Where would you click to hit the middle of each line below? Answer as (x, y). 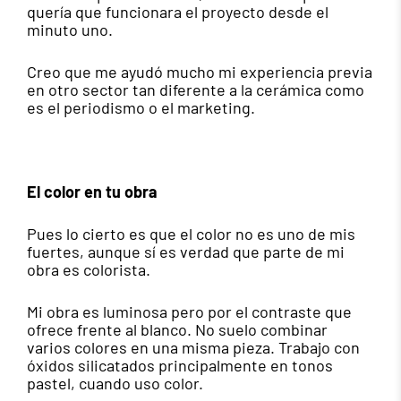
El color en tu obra (92, 192)
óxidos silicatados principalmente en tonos (180, 366)
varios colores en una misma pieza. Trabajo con (193, 348)
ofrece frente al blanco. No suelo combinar (177, 330)
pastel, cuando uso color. (115, 384)
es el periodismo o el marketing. (141, 108)
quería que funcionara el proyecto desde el (178, 12)
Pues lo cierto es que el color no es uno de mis (191, 234)
